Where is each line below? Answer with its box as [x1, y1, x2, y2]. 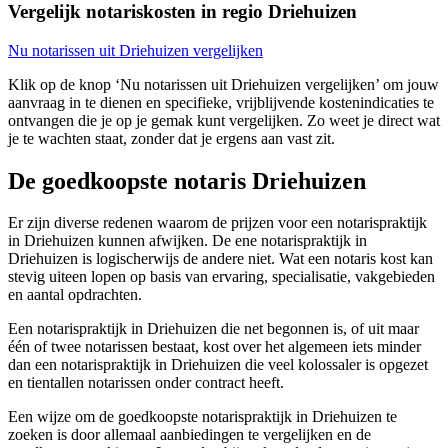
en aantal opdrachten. [8, 286, 142, 304]
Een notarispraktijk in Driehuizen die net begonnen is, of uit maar [8, 320, 419, 338]
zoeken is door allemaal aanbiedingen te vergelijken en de [8, 426, 371, 444]
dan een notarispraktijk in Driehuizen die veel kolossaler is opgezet [8, 356, 428, 374]
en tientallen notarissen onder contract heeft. [8, 374, 284, 392]
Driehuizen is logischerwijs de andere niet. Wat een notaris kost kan [8, 250, 433, 268]
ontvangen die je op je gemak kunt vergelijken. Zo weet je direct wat [8, 111, 440, 129]
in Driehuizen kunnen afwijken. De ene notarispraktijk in [8, 232, 367, 250]
